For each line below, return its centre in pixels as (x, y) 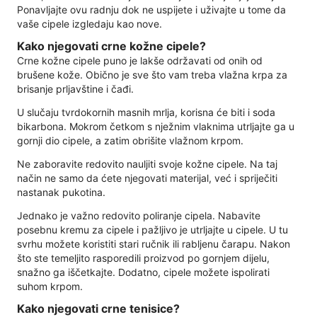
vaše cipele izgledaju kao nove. (90, 24)
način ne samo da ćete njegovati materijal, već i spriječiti (147, 178)
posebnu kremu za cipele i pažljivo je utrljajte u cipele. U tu (152, 229)
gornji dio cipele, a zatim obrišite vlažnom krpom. (130, 140)
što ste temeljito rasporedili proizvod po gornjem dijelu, (143, 258)
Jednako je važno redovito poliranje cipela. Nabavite (139, 215)
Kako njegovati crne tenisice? (98, 308)
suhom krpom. (50, 286)
